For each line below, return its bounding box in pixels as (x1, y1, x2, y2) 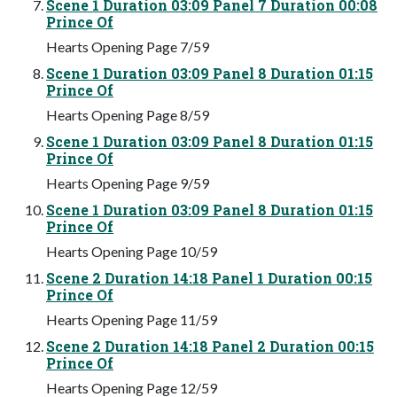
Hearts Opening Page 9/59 (46, 174, 209, 191)
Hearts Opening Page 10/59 (46, 242, 217, 260)
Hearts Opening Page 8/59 (46, 105, 209, 123)
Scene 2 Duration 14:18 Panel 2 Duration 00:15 (46, 336, 374, 355)
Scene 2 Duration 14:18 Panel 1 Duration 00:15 (46, 268, 372, 287)
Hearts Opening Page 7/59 (46, 37, 209, 55)
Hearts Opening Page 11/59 (46, 310, 217, 328)
